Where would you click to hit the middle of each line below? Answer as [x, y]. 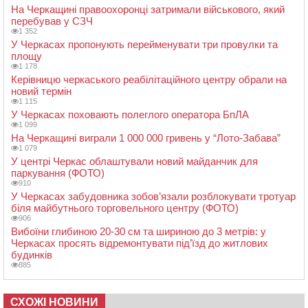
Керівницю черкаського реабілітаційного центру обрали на [149, 80]
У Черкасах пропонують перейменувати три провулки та [144, 45]
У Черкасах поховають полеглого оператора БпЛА [130, 115]
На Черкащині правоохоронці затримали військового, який [148, 10]
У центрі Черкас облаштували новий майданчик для [134, 162]
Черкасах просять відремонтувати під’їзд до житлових [140, 243]
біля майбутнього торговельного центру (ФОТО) [125, 208]
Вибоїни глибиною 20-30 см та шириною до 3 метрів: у [139, 232]
